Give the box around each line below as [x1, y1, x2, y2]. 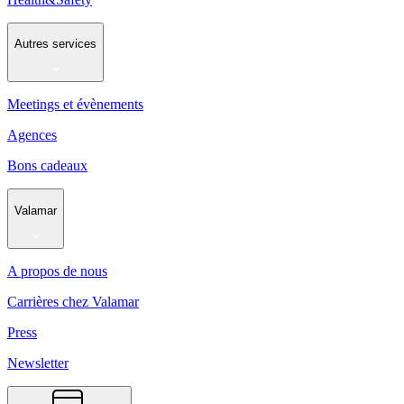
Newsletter [7, 354, 69, 371]
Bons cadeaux [7, 158, 87, 174]
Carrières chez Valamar [7, 293, 139, 309]
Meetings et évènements [7, 96, 143, 113]
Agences [7, 127, 57, 143]
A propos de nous [7, 262, 107, 279]
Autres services [14, 36, 96, 50]
